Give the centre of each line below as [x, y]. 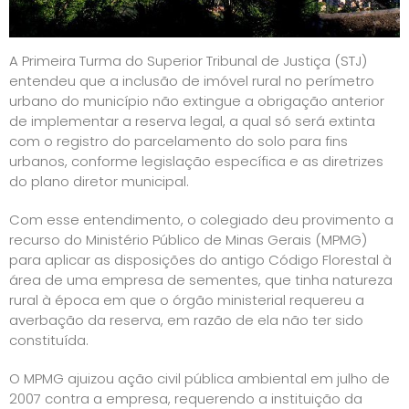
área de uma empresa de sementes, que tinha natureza [201, 279]
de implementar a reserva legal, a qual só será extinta [192, 121]
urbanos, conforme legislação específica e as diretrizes [196, 161]
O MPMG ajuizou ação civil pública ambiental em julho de [199, 378]
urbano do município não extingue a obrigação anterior [197, 100]
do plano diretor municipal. [99, 181]
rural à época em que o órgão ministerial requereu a [187, 299]
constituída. [49, 340]
